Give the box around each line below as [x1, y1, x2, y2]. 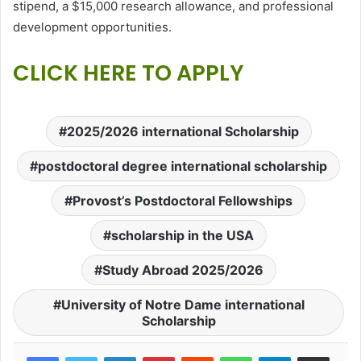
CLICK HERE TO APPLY [13, 58, 244, 89]
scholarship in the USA [111, 227, 254, 244]
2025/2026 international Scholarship [66, 123, 299, 140]
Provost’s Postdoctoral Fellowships [73, 193, 293, 210]
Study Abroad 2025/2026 [102, 262, 263, 279]
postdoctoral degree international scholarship [38, 158, 327, 175]
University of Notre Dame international [60, 297, 305, 313]
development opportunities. [13, 19, 175, 35]
